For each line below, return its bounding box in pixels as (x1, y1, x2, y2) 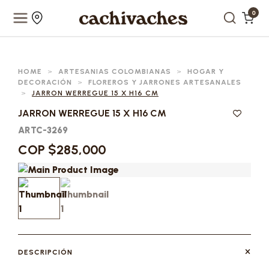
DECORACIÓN (18, 78, 72, 86)
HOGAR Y (187, 67, 224, 76)
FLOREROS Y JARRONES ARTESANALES (88, 78, 241, 86)
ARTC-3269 (18, 125, 68, 136)
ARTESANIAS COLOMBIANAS (58, 67, 171, 76)
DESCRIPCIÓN (18, 248, 73, 256)
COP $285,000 (18, 142, 106, 158)
